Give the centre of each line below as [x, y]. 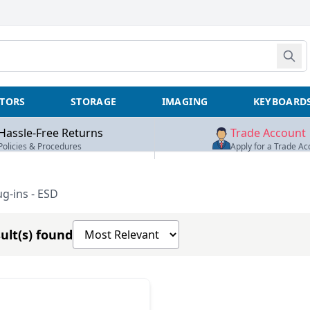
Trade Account [268, 133]
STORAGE [94, 101]
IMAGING [185, 101]
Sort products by [116, 228]
